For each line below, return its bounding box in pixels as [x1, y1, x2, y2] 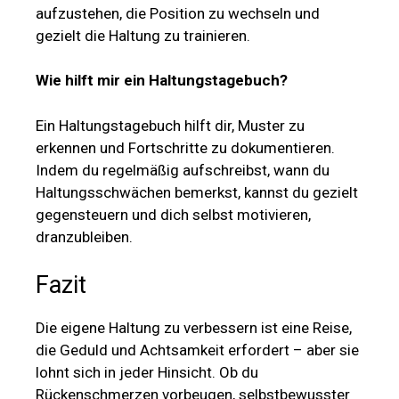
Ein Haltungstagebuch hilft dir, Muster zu [36, 116, 305, 134]
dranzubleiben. [36, 227, 133, 246]
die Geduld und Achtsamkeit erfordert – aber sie [36, 341, 359, 360]
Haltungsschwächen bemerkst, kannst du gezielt [36, 183, 358, 201]
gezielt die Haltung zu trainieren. [36, 26, 250, 45]
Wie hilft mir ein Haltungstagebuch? [36, 71, 288, 90]
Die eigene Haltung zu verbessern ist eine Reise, [36, 319, 352, 338]
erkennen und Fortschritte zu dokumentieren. [36, 138, 335, 157]
